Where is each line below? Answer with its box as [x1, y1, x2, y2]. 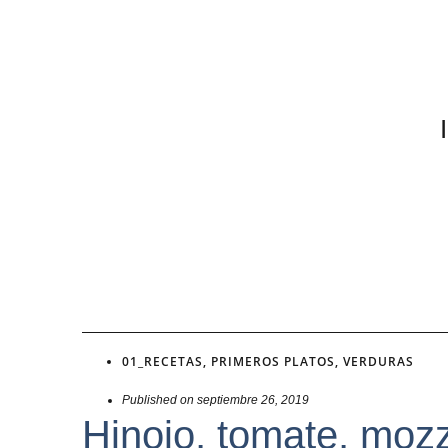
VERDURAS [343, 353, 414, 370]
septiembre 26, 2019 [197, 393, 309, 407]
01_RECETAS [122, 353, 203, 370]
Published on [122, 393, 194, 407]
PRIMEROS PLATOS [211, 353, 335, 370]
